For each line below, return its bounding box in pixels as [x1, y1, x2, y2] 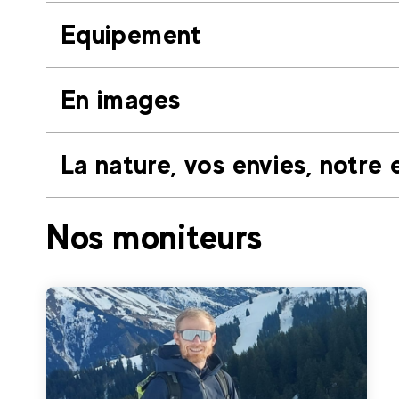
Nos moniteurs [46, 216, 263, 257]
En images [61, 84, 181, 115]
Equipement [61, 19, 202, 50]
